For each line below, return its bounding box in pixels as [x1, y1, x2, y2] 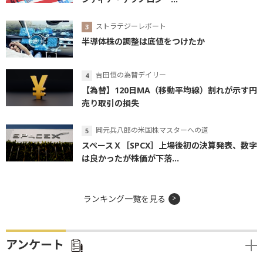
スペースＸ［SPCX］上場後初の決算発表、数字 [82, 139, 257, 151]
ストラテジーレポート [96, 21, 166, 32]
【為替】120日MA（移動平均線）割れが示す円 [82, 85, 257, 96]
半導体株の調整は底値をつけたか [82, 36, 205, 48]
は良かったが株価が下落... [82, 152, 179, 164]
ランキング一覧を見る [83, 193, 166, 204]
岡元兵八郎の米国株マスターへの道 [96, 125, 208, 136]
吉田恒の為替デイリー [96, 70, 166, 80]
